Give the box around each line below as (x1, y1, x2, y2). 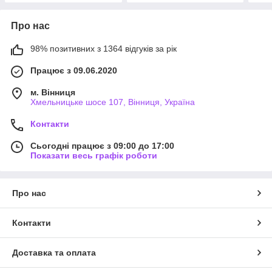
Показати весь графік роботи (30, 150, 157, 160)
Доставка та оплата (12, 247, 96, 257)
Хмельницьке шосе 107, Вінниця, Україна (30, 97, 195, 107)
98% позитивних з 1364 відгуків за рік (30, 43, 177, 53)
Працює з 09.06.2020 (30, 65, 117, 75)
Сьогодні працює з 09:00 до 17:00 (30, 140, 174, 151)
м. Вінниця (30, 87, 75, 97)
